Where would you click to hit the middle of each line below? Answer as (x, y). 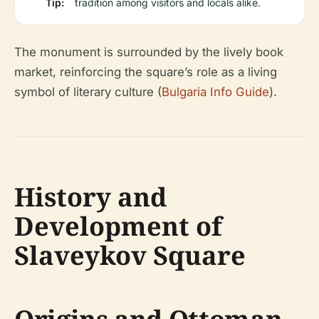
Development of (118, 226)
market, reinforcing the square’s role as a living (146, 72)
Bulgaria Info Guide (215, 92)
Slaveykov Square (130, 255)
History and (90, 197)
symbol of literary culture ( (88, 92)
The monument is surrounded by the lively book (149, 52)
